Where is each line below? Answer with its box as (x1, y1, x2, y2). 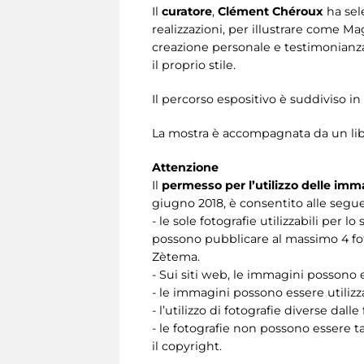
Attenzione (152, 159, 219, 175)
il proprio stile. (152, 57, 236, 72)
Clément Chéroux (218, 3, 323, 19)
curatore (162, 3, 212, 19)
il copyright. (152, 338, 222, 353)
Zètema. (152, 249, 200, 264)
